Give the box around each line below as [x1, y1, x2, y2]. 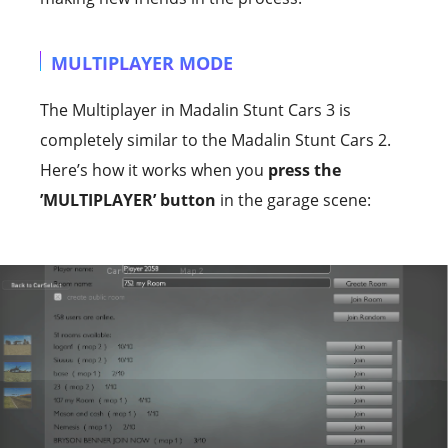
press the [268, 158, 341, 181]
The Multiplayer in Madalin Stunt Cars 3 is [40, 98, 351, 121]
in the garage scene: [216, 188, 371, 211]
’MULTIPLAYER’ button [40, 188, 216, 211]
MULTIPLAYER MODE [51, 50, 233, 75]
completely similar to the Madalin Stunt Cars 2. [40, 128, 391, 151]
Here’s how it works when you [40, 158, 268, 181]
